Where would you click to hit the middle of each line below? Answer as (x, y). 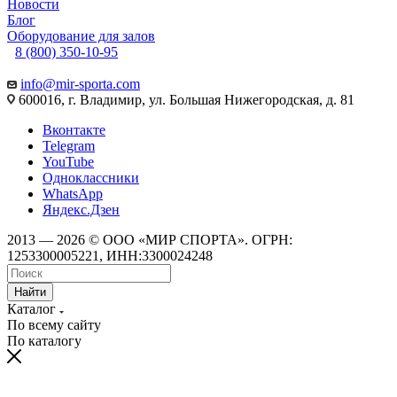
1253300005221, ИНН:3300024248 (110, 255)
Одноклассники (91, 177)
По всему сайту (54, 324)
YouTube (68, 161)
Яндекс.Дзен (81, 209)
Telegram (69, 145)
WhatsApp (73, 193)
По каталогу (44, 340)
